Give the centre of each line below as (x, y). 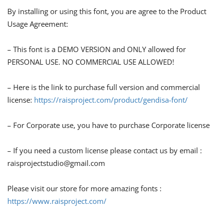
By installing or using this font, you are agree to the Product (107, 11)
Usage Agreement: (38, 24)
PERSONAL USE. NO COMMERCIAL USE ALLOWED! (91, 62)
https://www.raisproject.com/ (57, 201)
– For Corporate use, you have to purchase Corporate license (109, 125)
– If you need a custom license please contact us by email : (105, 151)
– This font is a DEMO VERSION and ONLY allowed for (97, 49)
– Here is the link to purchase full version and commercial (104, 87)
